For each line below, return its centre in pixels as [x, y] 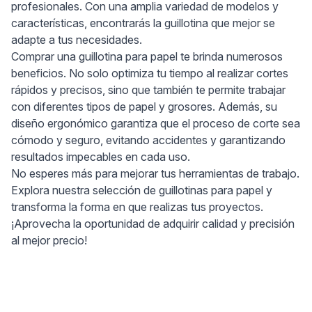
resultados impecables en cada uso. [101, 157]
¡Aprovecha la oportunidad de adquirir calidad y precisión [153, 224]
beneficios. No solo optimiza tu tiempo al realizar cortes [150, 73]
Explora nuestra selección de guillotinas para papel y [142, 190]
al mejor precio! [49, 240]
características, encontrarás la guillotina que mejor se [143, 23]
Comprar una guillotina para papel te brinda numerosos [147, 56]
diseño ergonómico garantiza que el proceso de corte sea [156, 123]
